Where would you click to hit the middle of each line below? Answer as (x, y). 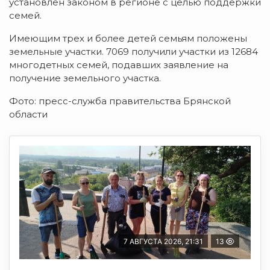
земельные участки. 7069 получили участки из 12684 (133, 51)
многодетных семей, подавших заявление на (119, 64)
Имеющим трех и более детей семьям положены (128, 38)
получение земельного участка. (85, 78)
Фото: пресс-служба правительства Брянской (120, 101)
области (28, 114)
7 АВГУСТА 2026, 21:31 (163, 241)
